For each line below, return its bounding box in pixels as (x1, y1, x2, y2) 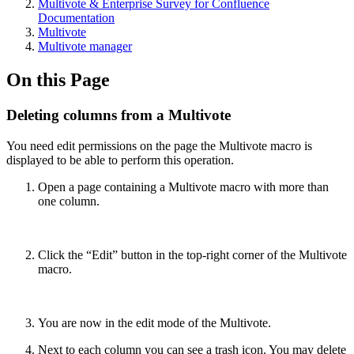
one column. (38, 194, 100, 208)
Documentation (38, 11, 115, 24)
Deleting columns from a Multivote (6, 106, 231, 123)
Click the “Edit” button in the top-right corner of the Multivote (38, 247, 347, 262)
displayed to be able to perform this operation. (6, 153, 234, 167)
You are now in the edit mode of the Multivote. (38, 315, 271, 330)
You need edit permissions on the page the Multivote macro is (6, 138, 312, 153)
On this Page (6, 69, 110, 90)
